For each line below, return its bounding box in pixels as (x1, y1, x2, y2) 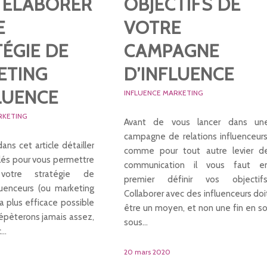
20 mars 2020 (123, 247, 170, 256)
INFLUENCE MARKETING (123, 88, 203, 97)
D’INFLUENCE (123, 63, 234, 85)
